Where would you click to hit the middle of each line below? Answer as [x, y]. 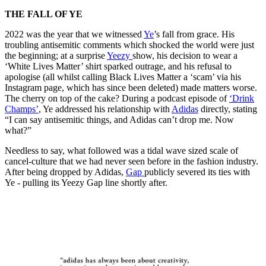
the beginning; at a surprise [56, 56]
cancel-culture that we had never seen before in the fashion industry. [132, 161]
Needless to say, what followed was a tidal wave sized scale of [121, 151]
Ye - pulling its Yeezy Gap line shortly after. [87, 183]
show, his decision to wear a [185, 56]
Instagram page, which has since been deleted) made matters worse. [131, 88]
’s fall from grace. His [194, 34]
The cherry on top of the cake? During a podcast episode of [117, 99]
